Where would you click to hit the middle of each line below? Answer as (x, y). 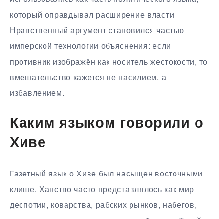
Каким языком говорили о (107, 124)
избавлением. (37, 93)
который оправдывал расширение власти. (93, 15)
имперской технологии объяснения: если (90, 46)
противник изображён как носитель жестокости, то (109, 62)
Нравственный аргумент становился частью (97, 30)
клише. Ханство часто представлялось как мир (102, 189)
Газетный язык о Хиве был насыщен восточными (107, 174)
